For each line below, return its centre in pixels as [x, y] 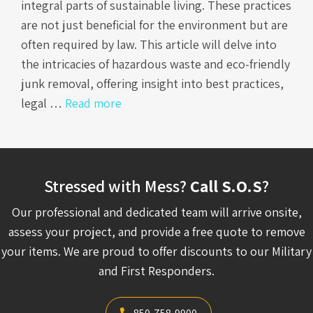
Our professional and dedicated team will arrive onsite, [156, 212]
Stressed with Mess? [117, 186]
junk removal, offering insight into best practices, [152, 84]
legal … [43, 103]
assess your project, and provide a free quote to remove [156, 232]
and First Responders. [156, 271]
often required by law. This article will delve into [149, 45]
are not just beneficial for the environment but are [154, 25]
